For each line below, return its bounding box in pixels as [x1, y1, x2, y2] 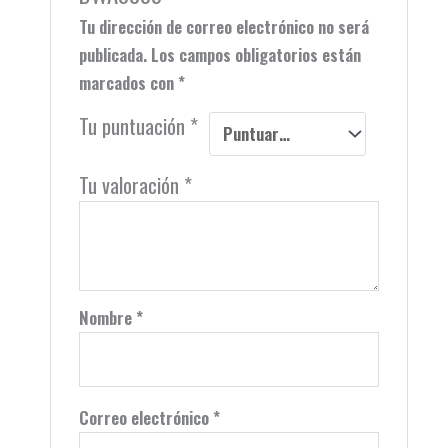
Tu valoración [79, 169, 185, 200]
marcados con [79, 69, 179, 95]
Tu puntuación [79, 110, 191, 141]
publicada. [79, 41, 148, 67]
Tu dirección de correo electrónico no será [79, 13, 370, 39]
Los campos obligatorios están [151, 41, 362, 67]
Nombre [79, 304, 137, 330]
